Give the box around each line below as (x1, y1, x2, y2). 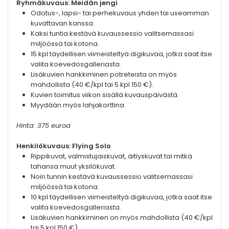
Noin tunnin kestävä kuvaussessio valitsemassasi (31, 172, 193, 182)
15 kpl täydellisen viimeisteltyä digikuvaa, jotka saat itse (31, 49, 212, 59)
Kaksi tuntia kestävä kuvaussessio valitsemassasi (31, 29, 194, 39)
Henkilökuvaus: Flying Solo (16, 141, 111, 151)
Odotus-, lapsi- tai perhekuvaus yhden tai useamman (31, 8, 209, 18)
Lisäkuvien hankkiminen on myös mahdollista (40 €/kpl (31, 213, 213, 223)
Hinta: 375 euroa (16, 121, 71, 131)
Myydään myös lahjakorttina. (31, 100, 126, 110)
